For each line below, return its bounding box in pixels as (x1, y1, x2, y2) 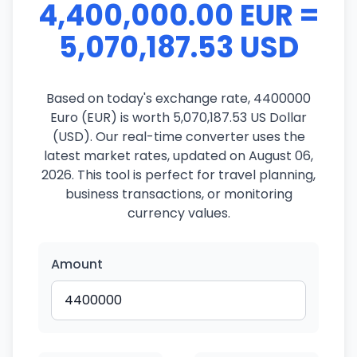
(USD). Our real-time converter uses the (52, 127, 305, 146)
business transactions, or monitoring (65, 185, 292, 203)
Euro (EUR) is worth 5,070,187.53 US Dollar (50, 108, 307, 127)
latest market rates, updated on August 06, (44, 147, 313, 165)
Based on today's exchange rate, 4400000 (46, 89, 311, 108)
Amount (51, 255, 103, 273)
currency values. (127, 204, 230, 222)
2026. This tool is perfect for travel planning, (41, 166, 316, 184)
